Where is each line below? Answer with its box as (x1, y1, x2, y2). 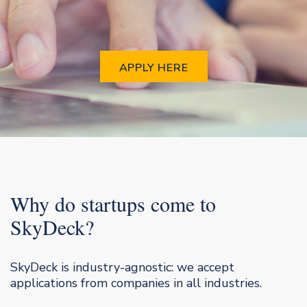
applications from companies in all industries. (10, 275, 262, 291)
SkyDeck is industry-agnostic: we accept (10, 259, 234, 275)
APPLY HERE (119, 60, 188, 75)
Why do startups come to (10, 190, 216, 217)
